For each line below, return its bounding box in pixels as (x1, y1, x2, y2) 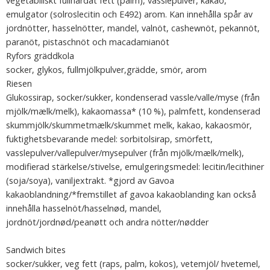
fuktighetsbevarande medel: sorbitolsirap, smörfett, (6, 133, 213, 145)
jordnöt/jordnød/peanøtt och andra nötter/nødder (6, 216, 209, 228)
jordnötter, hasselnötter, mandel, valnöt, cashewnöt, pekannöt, (6, 22, 260, 34)
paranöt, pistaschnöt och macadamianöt (6, 36, 169, 48)
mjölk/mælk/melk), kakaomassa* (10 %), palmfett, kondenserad (6, 105, 260, 117)
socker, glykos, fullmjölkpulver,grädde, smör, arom (6, 64, 207, 75)
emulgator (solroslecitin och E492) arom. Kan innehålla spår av (6, 8, 253, 20)
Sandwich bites (6, 244, 66, 256)
